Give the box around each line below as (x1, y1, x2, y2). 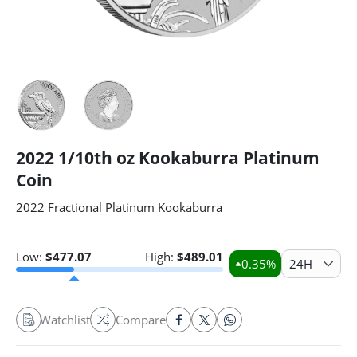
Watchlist (40, 312, 90, 328)
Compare (116, 312, 166, 328)
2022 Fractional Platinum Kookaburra (16, 199, 222, 215)
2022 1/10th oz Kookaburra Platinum (16, 147, 320, 169)
